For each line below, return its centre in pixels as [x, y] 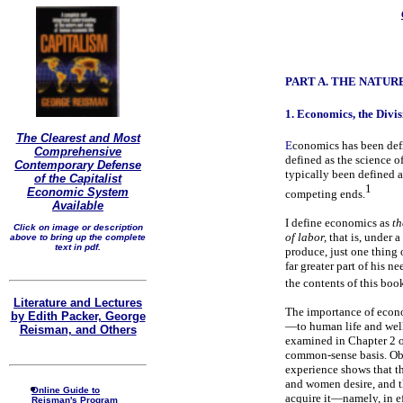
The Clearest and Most [78, 138]
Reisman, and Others [78, 330]
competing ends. [325, 194]
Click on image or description [78, 227]
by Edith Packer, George [78, 316]
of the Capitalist [78, 179]
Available [78, 206]
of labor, [306, 237]
